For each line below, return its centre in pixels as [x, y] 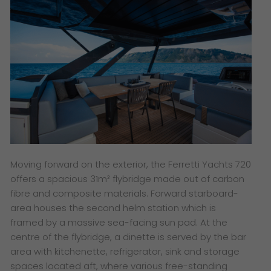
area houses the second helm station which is [113, 207]
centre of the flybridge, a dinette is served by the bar [129, 237]
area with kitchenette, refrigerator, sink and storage [125, 251]
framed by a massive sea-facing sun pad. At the [119, 222]
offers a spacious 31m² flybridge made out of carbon [128, 178]
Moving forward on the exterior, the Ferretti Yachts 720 [131, 164]
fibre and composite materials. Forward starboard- [125, 193]
